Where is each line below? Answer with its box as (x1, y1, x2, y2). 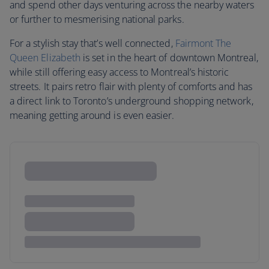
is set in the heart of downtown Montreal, (80, 51, 258, 64)
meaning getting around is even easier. (10, 109, 175, 122)
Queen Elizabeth (10, 51, 80, 64)
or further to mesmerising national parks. (10, 13, 184, 26)
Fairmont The (175, 37, 232, 50)
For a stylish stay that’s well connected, (10, 37, 175, 50)
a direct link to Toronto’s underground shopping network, (10, 94, 253, 107)
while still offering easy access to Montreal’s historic (10, 65, 229, 79)
